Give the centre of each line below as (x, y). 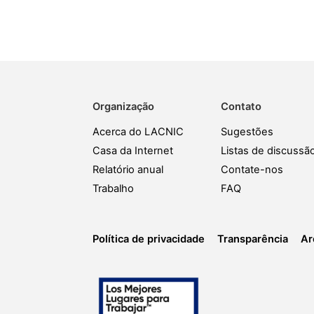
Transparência (253, 239)
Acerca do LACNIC (138, 132)
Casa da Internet (133, 151)
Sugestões (247, 132)
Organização (123, 107)
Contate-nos (252, 170)
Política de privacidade (149, 239)
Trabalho (113, 189)
